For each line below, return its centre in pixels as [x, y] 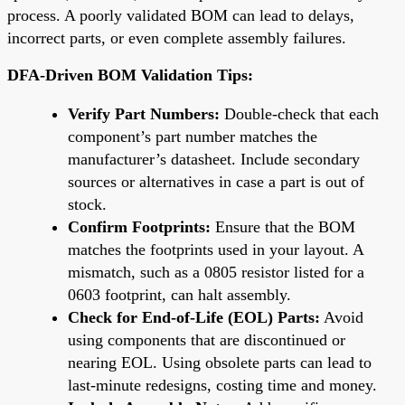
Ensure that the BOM [283, 226]
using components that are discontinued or [207, 339]
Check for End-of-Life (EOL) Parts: [194, 317]
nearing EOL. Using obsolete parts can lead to [220, 362]
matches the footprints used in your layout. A [216, 249]
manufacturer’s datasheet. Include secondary [214, 159]
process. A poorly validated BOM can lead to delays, [181, 15]
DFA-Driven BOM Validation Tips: [130, 75]
